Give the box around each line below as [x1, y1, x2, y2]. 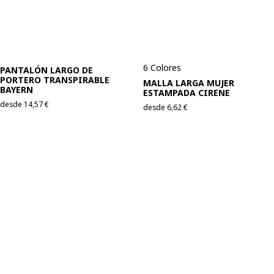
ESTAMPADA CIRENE [143, 86, 230, 98]
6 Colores [143, 61, 181, 73]
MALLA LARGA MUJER [143, 76, 234, 89]
